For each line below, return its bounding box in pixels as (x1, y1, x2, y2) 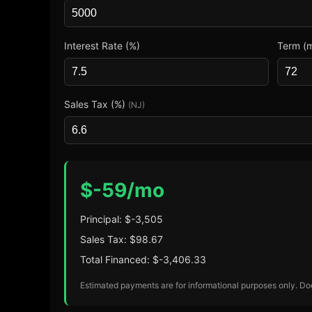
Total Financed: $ (80, 253, 159, 265)
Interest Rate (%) (64, 40, 140, 52)
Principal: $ (80, 213, 131, 225)
